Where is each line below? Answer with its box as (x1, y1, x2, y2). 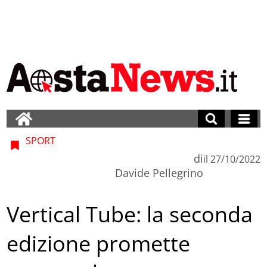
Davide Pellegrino (114, 165, 203, 180)
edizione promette (7, 229, 191, 259)
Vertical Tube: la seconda (7, 200, 253, 229)
